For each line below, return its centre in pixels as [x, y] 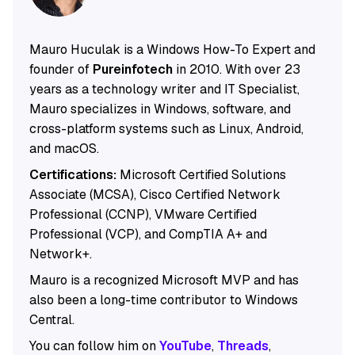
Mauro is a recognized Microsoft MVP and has [164, 281]
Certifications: [73, 175]
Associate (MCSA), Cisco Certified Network [155, 195]
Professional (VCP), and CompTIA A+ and [148, 235]
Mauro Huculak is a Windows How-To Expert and [172, 50]
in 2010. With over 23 [236, 70]
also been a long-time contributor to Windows [163, 300]
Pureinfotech [132, 70]
